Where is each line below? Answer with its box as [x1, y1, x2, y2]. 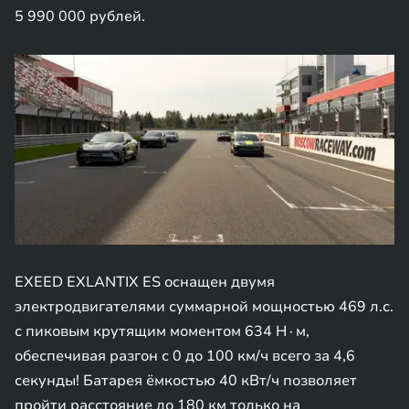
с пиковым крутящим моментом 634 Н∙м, [15, 321, 309, 341]
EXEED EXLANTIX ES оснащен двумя [15, 272, 275, 292]
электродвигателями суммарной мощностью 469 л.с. [15, 297, 393, 317]
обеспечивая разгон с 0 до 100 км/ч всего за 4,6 [15, 346, 355, 366]
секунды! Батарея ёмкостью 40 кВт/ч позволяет [15, 371, 357, 391]
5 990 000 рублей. [15, 6, 145, 26]
